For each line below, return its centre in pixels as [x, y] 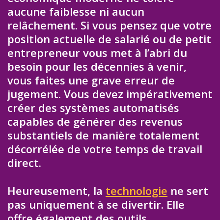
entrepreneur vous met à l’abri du [97, 53]
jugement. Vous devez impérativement [110, 94]
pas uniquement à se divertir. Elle [96, 204]
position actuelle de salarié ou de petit [109, 39]
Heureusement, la [56, 190]
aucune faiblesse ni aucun [76, 12]
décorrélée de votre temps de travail [105, 149]
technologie [137, 190]
